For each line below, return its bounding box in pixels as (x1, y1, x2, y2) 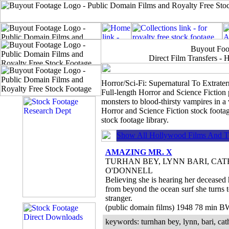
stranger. (105, 194, 132, 202)
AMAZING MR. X (105, 148, 172, 156)
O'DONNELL (105, 166, 153, 175)
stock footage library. (101, 116, 169, 124)
